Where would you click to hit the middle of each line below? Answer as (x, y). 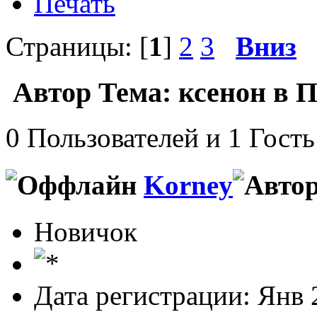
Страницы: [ (77, 46)
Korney (188, 185)
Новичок (86, 231)
